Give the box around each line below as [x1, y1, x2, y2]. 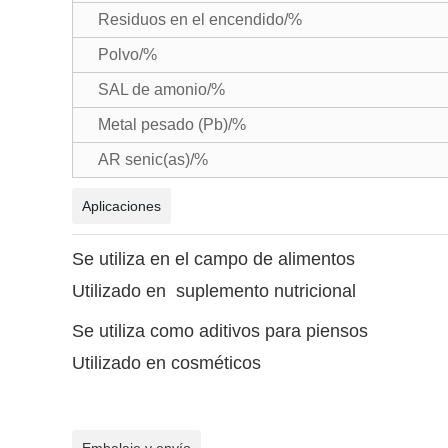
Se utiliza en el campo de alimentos [72, 249, 355, 269]
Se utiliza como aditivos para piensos [72, 321, 368, 341]
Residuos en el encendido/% [98, 11, 302, 28]
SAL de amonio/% [98, 81, 225, 98]
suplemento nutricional [171, 281, 356, 301]
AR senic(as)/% [98, 151, 208, 168]
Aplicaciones [82, 198, 161, 214]
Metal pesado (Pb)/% [98, 116, 246, 133]
